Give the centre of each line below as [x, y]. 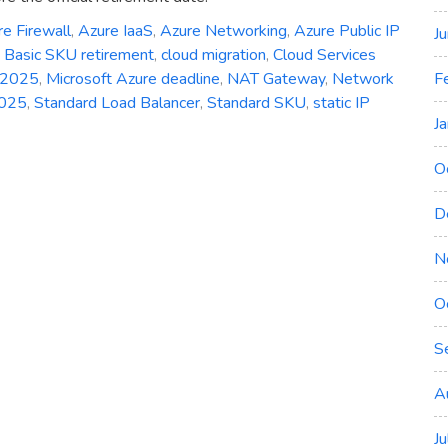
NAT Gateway [276, 79]
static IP [341, 103]
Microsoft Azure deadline [133, 79]
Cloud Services [324, 55]
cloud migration [213, 55]
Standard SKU [256, 103]
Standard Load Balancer [117, 103]
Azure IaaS [115, 31]
